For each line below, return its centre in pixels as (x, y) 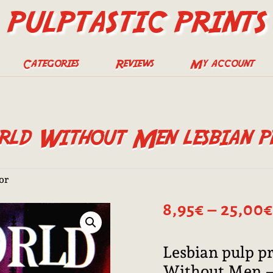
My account (222, 64)
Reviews (134, 64)
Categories (51, 64)
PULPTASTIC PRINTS (136, 20)
